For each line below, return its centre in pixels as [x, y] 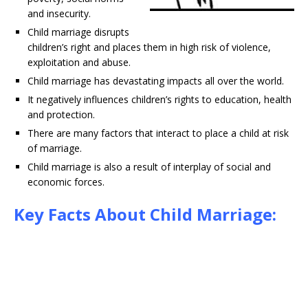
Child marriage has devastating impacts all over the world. [156, 81]
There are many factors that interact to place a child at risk [158, 133]
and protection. [61, 114]
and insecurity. [59, 13]
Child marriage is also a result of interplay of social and [149, 167]
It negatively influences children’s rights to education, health [159, 99]
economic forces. [66, 182]
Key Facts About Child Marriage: [145, 214]
